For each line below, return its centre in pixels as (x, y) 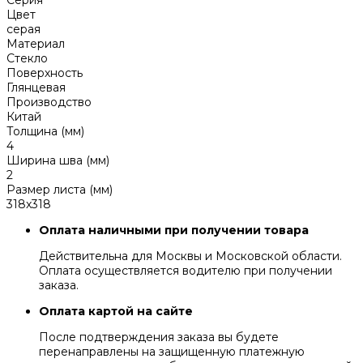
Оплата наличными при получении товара (174, 231)
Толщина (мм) (45, 132)
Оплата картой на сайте (116, 312)
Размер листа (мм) (60, 190)
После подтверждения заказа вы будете (159, 337)
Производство (49, 102)
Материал (36, 44)
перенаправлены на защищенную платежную (172, 352)
